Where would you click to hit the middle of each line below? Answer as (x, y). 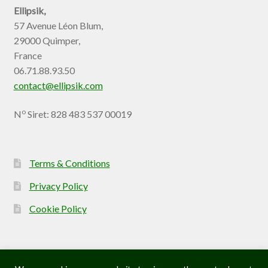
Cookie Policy (58, 209)
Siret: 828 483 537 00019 (78, 114)
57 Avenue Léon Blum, (58, 26)
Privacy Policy (58, 186)
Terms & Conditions (69, 163)
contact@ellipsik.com (58, 86)
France (28, 56)
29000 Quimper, (47, 41)
